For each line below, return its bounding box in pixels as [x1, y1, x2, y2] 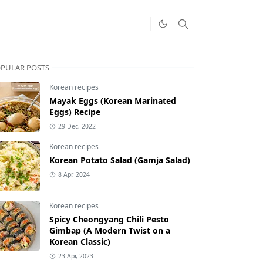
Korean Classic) [49, 236, 110, 248]
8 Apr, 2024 [58, 170, 90, 179]
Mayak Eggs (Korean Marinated [49, 95, 176, 107]
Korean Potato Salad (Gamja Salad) [49, 154, 190, 166]
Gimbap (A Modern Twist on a [49, 225, 170, 237]
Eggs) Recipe [49, 106, 100, 118]
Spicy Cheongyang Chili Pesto [49, 214, 169, 225]
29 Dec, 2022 [58, 122, 96, 131]
